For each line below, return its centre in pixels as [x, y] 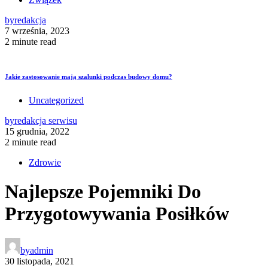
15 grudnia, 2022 [37, 131]
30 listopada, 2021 [39, 261]
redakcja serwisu [46, 120]
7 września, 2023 [37, 31]
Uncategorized [56, 100]
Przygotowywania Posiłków [117, 214]
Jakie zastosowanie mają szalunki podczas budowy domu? [89, 76]
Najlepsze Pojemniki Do [103, 192]
